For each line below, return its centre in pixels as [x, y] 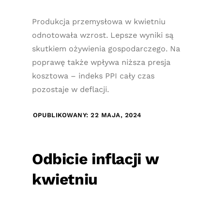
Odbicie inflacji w [95, 159]
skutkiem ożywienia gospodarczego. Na [106, 49]
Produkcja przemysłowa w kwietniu [99, 22]
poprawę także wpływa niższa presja [101, 62]
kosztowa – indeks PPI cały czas [93, 76]
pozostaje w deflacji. [70, 89]
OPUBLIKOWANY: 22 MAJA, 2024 [87, 115]
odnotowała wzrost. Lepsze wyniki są [102, 35]
